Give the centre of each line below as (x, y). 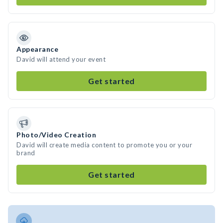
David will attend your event (61, 59)
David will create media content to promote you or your (104, 145)
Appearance (37, 49)
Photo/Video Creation (56, 135)
